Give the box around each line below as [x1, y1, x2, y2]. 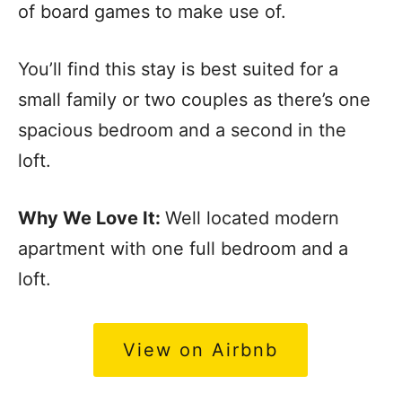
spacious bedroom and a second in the [18, 118, 346, 141]
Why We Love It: [18, 206, 165, 229]
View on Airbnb [122, 338, 278, 361]
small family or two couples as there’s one [18, 88, 371, 110]
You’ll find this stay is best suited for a [18, 57, 338, 80]
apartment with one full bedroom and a [18, 237, 348, 259]
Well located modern [165, 206, 339, 229]
